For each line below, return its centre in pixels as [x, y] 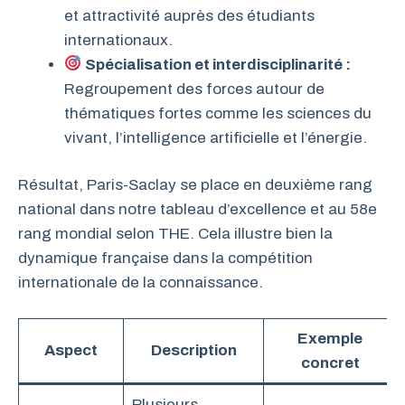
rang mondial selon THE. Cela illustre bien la [175, 234]
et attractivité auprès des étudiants [189, 15]
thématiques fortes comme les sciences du [218, 113]
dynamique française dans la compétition [165, 259]
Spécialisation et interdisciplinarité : [218, 64]
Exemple [330, 338]
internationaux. [118, 40]
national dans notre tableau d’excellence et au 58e [198, 210]
